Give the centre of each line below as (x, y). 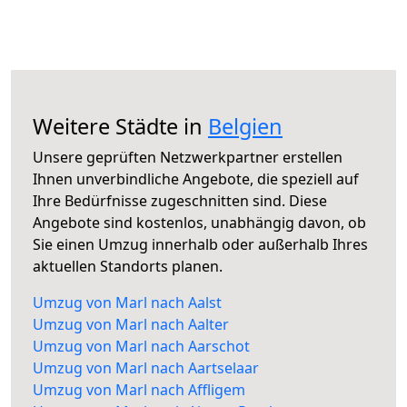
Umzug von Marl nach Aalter (131, 325)
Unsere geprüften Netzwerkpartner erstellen (188, 158)
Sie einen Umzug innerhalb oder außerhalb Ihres (200, 245)
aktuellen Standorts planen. (128, 267)
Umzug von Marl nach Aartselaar (146, 368)
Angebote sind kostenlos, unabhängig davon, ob (199, 223)
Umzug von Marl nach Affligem (139, 390)
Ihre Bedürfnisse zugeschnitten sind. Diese (180, 201)
